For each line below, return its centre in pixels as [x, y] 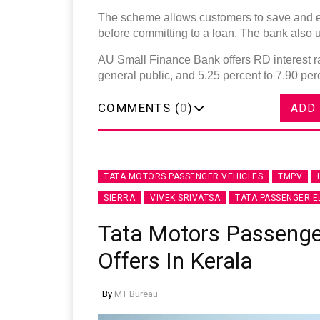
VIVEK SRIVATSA [185, 197]
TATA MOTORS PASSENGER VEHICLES [183, 176]
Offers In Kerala [175, 260]
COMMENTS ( [139, 107]
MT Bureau [136, 294]
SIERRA [119, 197]
